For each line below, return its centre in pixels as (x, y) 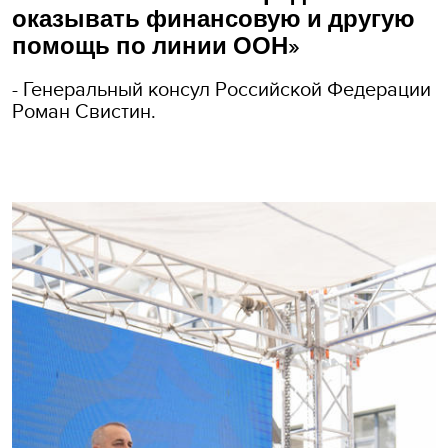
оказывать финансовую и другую (213, 19)
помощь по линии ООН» (156, 46)
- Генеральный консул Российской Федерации (221, 88)
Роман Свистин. (84, 110)
